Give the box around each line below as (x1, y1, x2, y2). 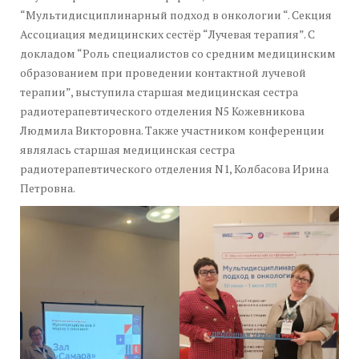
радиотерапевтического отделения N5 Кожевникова (20, 103, 305, 119)
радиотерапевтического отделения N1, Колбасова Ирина (20, 160, 329, 176)
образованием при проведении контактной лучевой (20, 64, 306, 80)
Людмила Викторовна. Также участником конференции (20, 122, 325, 138)
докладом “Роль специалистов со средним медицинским (20, 45, 336, 61)
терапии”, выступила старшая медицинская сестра (20, 83, 298, 99)
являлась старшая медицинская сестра (20, 141, 235, 157)
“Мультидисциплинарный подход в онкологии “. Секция (20, 6, 332, 22)
